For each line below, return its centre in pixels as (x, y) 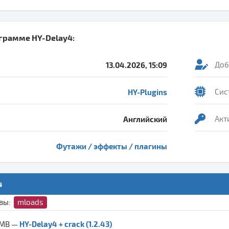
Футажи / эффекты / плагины (112, 146)
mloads (30, 202)
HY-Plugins (147, 92)
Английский (145, 119)
